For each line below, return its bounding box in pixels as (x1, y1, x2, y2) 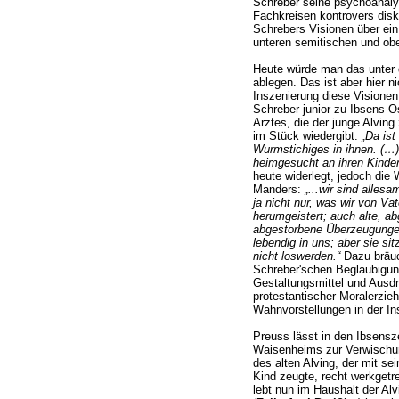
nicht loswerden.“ (252, 249, 340, 264)
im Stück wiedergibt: (252, 129, 362, 143)
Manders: (252, 183, 305, 197)
